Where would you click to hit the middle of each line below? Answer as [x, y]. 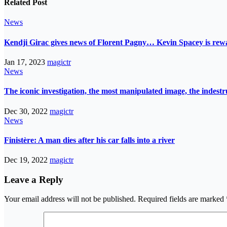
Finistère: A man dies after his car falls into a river [89, 140]
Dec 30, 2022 [27, 111]
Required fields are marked [182, 199]
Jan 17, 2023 [26, 62]
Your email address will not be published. [70, 199]
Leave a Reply [34, 179]
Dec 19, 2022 [27, 160]
